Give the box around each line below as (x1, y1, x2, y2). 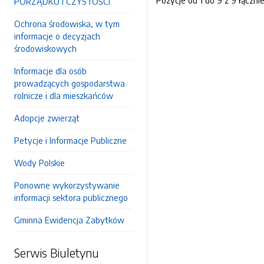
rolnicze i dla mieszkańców (14, 90, 113, 101)
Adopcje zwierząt (14, 113, 80, 123)
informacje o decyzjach (14, 31, 100, 41)
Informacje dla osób (14, 65, 87, 76)
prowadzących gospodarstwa (14, 78, 125, 88)
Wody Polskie (14, 157, 65, 168)
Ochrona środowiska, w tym (14, 18, 120, 29)
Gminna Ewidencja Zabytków (14, 214, 124, 225)
